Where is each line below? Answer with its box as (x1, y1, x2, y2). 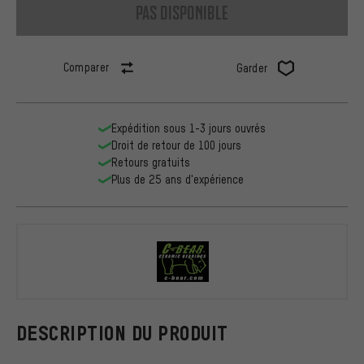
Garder (236, 61, 268, 76)
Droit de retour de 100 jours (111, 138, 241, 153)
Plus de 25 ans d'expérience (111, 172, 244, 187)
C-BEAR (254, 258, 314, 289)
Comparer (63, 60, 110, 75)
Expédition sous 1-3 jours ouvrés (111, 121, 266, 136)
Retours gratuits (111, 155, 190, 170)
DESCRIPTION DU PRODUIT (16, 322, 228, 344)
